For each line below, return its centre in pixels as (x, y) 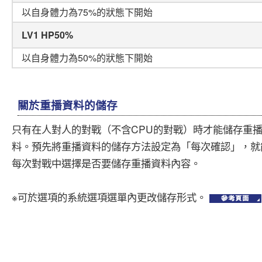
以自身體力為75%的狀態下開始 (87, 12)
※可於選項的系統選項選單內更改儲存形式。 (111, 197)
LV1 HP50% (47, 35)
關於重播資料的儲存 (68, 105)
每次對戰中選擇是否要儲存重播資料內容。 (106, 163)
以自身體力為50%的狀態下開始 (87, 58)
